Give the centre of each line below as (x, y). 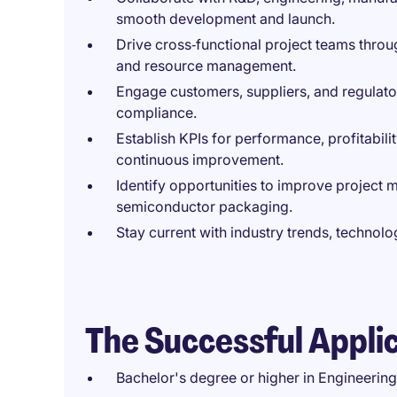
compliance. (156, 113)
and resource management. (206, 66)
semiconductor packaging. (204, 206)
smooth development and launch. (226, 19)
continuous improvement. (200, 160)
